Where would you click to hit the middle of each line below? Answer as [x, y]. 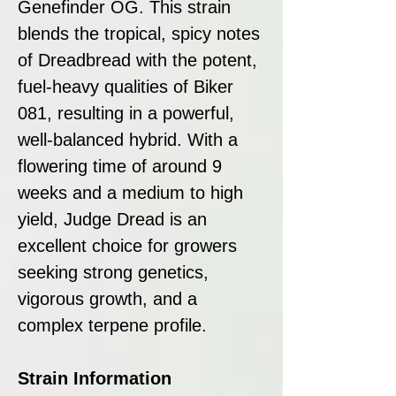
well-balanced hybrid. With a [128, 139]
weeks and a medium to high [130, 192]
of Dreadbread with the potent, [137, 60]
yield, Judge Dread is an [112, 219]
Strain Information [95, 378]
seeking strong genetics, [113, 272]
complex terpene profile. [112, 325]
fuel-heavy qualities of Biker [126, 86]
